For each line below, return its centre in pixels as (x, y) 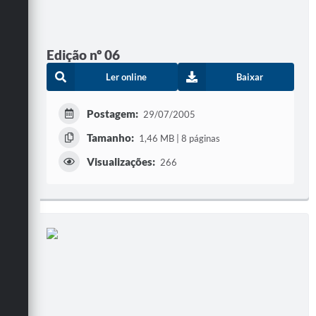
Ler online (126, 77)
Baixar (250, 77)
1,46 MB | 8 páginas (179, 139)
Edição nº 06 (83, 55)
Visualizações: (121, 162)
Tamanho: (110, 138)
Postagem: (113, 114)
